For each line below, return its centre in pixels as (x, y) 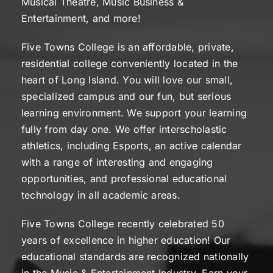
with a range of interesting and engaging (117, 162)
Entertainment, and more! (81, 18)
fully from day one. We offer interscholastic (124, 129)
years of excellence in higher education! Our (126, 240)
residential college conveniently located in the (130, 63)
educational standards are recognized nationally (135, 257)
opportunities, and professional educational (124, 179)
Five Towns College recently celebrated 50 (123, 224)
